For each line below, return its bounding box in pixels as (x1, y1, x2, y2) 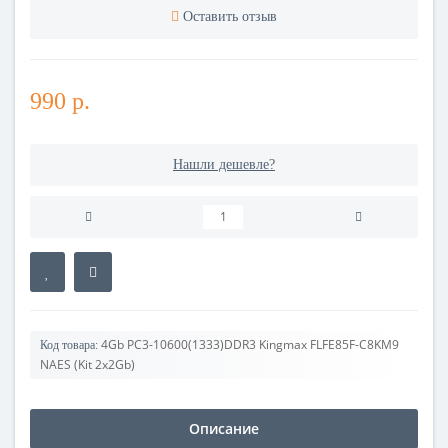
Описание (189, 418, 259, 438)
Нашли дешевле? (173, 156, 275, 172)
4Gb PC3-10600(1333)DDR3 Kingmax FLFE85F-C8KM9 (101, 335, 399, 353)
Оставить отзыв (183, 8, 277, 24)
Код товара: (40, 337, 98, 352)
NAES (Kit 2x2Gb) (40, 355, 135, 373)
